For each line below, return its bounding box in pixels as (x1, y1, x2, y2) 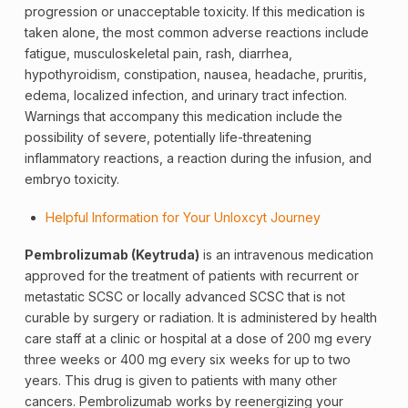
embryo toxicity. (24, 171, 119, 188)
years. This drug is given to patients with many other (24, 372, 337, 389)
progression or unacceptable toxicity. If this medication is (24, 4, 365, 20)
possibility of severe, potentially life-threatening (24, 129, 311, 146)
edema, (24, 87, 74, 104)
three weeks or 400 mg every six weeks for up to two (24, 352, 351, 368)
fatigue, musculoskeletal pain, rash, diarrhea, (24, 46, 292, 62)
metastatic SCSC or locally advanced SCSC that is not (24, 289, 345, 305)
